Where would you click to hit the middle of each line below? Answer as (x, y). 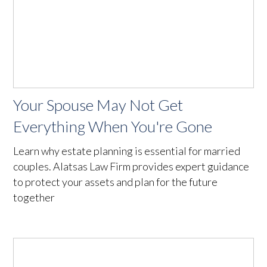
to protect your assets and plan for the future (116, 181)
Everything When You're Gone (113, 126)
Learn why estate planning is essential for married (127, 150)
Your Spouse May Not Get (98, 105)
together (34, 197)
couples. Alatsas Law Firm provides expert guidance (131, 166)
